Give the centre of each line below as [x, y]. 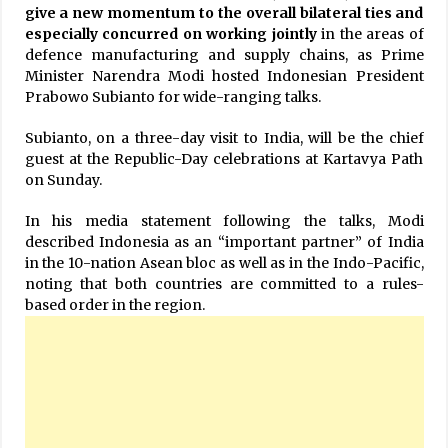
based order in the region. [114, 304]
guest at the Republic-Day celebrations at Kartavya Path [224, 158]
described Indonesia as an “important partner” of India [224, 241]
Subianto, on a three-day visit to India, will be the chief [224, 137]
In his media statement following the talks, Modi [224, 220]
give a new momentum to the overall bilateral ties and [224, 12]
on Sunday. [63, 179]
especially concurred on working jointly [170, 33]
